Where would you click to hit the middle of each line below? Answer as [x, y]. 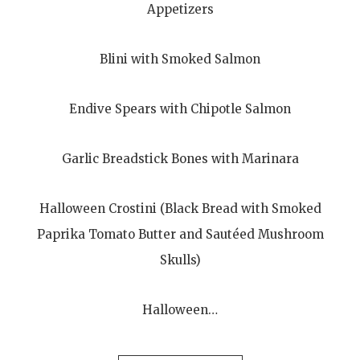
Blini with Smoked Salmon [180, 59]
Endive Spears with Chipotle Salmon [180, 108]
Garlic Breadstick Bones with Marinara [180, 158]
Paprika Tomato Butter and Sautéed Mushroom [180, 234]
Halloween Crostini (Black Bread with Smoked [180, 208]
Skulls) [180, 260]
